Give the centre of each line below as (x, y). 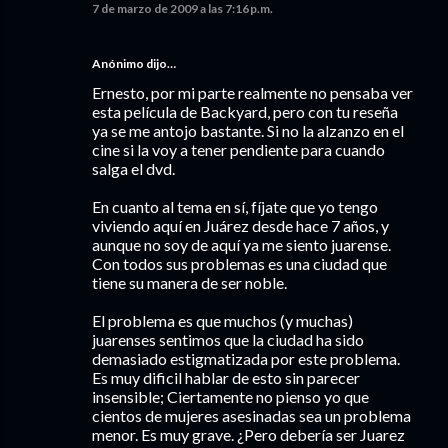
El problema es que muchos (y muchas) (222, 320)
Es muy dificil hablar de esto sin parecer (226, 377)
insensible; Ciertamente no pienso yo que (230, 396)
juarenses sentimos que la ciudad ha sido (228, 339)
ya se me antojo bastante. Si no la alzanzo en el (248, 130)
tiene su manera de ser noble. (189, 282)
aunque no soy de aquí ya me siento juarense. (241, 244)
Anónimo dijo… (134, 63)
